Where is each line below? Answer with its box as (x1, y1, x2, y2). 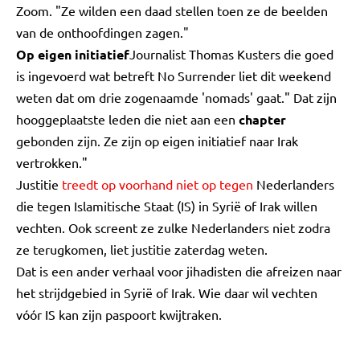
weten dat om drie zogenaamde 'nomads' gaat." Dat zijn (16, 89, 337, 105)
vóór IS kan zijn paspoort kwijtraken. (16, 306, 222, 322)
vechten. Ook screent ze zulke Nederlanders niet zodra (16, 219, 330, 235)
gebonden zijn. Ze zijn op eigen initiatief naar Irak (16, 133, 298, 149)
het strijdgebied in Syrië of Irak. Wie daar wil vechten (16, 284, 317, 301)
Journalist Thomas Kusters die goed (129, 46, 333, 62)
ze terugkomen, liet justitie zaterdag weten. (16, 241, 268, 257)
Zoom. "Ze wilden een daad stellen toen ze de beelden (16, 2, 328, 18)
